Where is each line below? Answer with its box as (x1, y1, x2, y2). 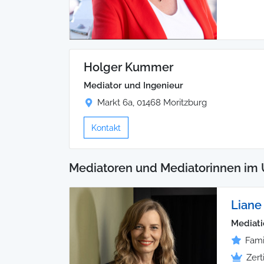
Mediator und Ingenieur (84, 80, 183, 91)
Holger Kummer (84, 60, 173, 74)
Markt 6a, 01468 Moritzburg (97, 97, 207, 108)
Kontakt (91, 122, 121, 133)
